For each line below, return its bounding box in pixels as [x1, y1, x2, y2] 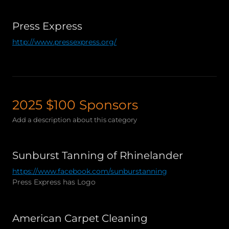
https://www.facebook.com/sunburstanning [12, 166, 167, 176]
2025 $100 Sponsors [12, 97, 138, 112]
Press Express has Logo [12, 177, 96, 187]
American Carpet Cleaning [12, 212, 148, 224]
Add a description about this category [12, 115, 137, 124]
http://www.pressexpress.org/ [12, 37, 117, 47]
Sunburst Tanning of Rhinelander [12, 149, 183, 162]
